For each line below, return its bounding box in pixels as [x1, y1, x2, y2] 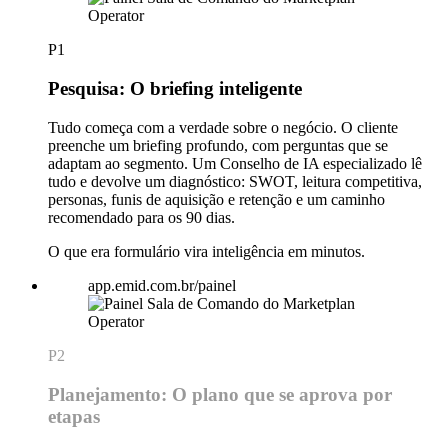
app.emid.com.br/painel [88, 276, 236, 294]
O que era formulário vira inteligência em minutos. [48, 242, 365, 260]
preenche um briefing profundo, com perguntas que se [48, 136, 388, 154]
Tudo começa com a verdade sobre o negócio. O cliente [48, 118, 398, 136]
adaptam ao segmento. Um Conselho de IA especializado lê [48, 154, 422, 172]
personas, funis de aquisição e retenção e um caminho [48, 190, 385, 208]
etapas [48, 405, 100, 427]
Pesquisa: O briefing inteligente [48, 78, 302, 100]
